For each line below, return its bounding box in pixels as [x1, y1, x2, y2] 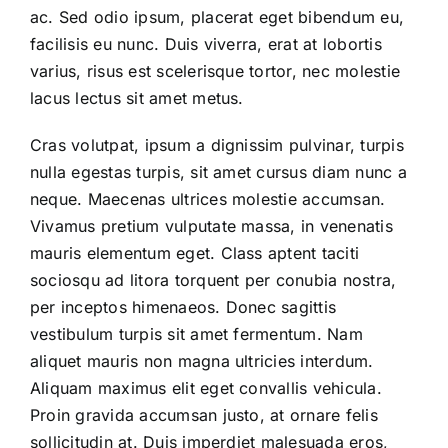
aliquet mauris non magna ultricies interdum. [30, 350, 374, 371]
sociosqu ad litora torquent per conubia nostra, [30, 269, 397, 290]
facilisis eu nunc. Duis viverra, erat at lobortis [30, 33, 382, 54]
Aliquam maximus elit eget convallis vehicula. [30, 377, 382, 398]
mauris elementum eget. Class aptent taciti [30, 242, 360, 263]
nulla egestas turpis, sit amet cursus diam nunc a [30, 161, 407, 182]
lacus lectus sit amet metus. [30, 87, 244, 108]
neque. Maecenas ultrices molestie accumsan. [30, 188, 386, 209]
